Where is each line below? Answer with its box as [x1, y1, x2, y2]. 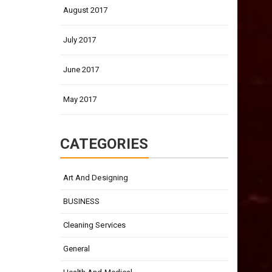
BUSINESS [63, 197, 100, 206]
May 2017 [63, 95, 97, 104]
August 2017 [63, 5, 108, 15]
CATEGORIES [59, 135, 149, 152]
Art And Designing [63, 173, 129, 182]
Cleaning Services [63, 220, 126, 229]
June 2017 [63, 65, 100, 74]
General [63, 244, 90, 253]
